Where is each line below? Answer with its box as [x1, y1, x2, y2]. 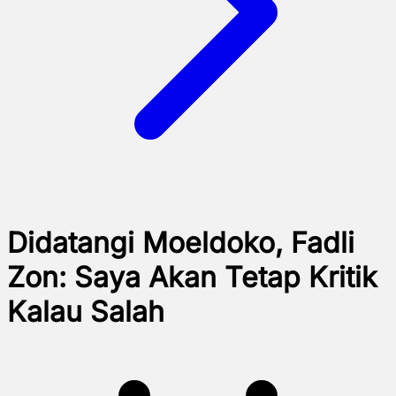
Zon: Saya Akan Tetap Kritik [7, 260, 377, 295]
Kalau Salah [7, 294, 164, 330]
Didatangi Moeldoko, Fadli [7, 225, 354, 261]
